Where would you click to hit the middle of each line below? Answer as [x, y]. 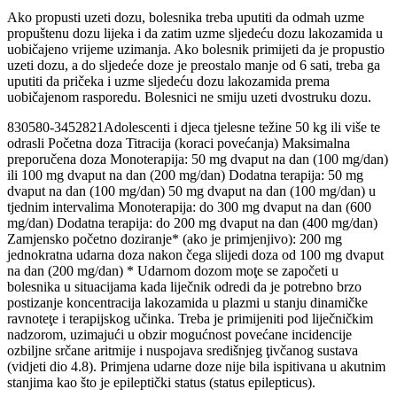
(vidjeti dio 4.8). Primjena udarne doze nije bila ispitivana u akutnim [196, 366]
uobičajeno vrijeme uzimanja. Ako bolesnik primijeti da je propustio [196, 49]
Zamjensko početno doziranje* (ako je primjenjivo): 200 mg [175, 238]
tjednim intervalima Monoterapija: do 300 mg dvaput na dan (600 [189, 206]
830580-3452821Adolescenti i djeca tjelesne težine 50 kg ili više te [194, 127]
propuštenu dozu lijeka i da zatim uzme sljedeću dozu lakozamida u [195, 33]
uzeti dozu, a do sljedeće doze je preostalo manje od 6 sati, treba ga [194, 65]
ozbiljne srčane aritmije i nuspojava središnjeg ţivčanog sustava [183, 350]
